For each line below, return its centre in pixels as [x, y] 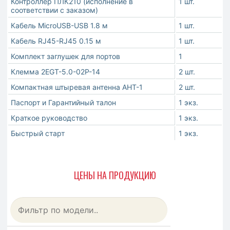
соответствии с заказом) [54, 10]
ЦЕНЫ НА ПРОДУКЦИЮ [115, 175]
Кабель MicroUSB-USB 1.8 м [59, 25]
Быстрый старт [38, 133]
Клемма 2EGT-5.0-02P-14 [55, 71]
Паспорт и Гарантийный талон [63, 102]
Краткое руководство [49, 118]
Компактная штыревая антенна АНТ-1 [77, 87]
